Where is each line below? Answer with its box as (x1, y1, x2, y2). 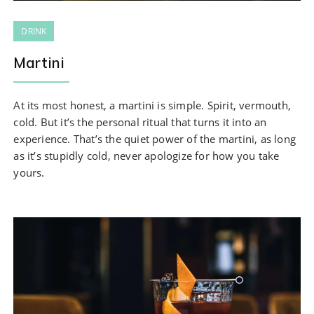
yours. (13, 165, 45, 179)
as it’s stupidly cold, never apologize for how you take (13, 148, 280, 163)
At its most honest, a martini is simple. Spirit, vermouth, (13, 97, 292, 112)
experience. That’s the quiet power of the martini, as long (13, 131, 296, 146)
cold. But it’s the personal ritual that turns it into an (13, 114, 267, 129)
